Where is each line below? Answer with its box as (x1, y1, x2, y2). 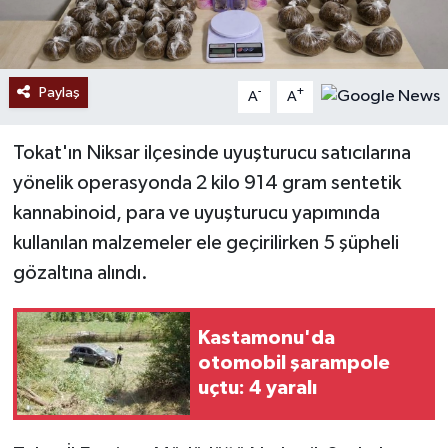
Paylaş (38, 84, 80, 100)
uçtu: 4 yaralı (198, 378, 317, 399)
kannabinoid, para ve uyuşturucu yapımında (12, 202, 380, 223)
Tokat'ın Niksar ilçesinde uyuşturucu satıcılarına (12, 142, 411, 163)
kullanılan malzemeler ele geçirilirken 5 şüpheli (12, 232, 399, 253)
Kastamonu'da (198, 328, 335, 349)
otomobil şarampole (198, 353, 390, 374)
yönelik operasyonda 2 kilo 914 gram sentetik (12, 172, 401, 193)
